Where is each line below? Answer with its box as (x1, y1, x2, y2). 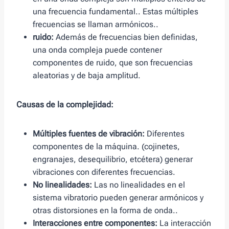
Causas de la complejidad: (16, 100, 113, 110)
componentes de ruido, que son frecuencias (33, 58, 193, 68)
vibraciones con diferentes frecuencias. (33, 167, 175, 177)
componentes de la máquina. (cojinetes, (33, 142, 180, 152)
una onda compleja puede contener (33, 45, 162, 55)
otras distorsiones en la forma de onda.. (33, 205, 178, 216)
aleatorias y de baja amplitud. (33, 71, 141, 81)
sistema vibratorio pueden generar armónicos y (33, 193, 203, 203)
